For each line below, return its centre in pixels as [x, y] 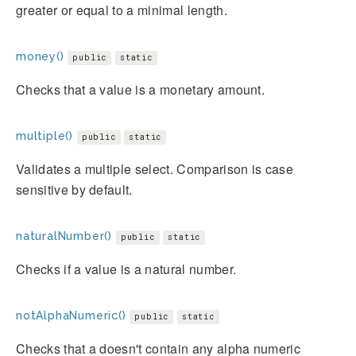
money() [40, 56]
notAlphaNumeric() [71, 315]
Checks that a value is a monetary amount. [141, 89]
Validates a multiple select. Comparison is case [155, 168]
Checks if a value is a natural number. [126, 269]
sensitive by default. [74, 189]
